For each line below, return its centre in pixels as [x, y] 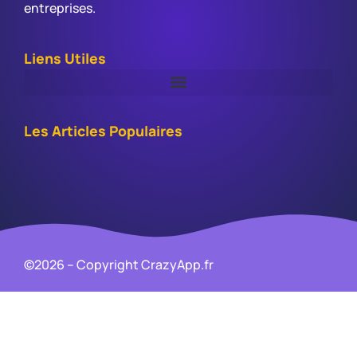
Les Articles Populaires [103, 130]
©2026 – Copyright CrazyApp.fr [119, 264]
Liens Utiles [65, 58]
